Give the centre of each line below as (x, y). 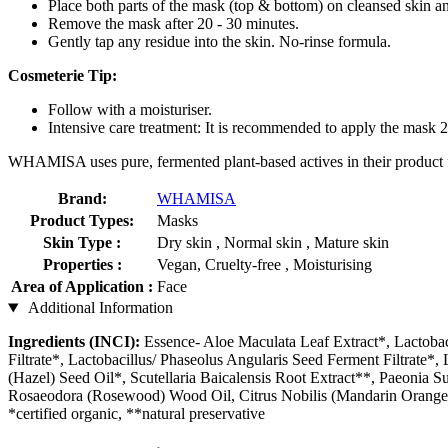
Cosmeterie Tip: (62, 76)
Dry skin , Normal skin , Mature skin (273, 243)
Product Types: (82, 221)
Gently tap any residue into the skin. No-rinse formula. (219, 42)
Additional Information (98, 308)
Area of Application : (82, 287)
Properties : (82, 265)
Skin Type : (82, 243)
